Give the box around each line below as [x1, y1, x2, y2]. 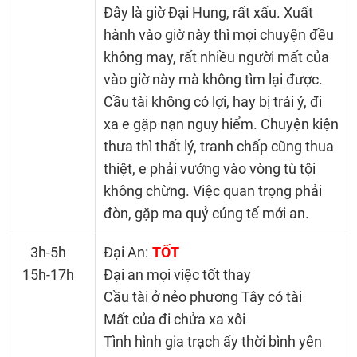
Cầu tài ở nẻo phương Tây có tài [103, 288, 302, 305]
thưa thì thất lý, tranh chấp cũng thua [103, 138, 334, 155]
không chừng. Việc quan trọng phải [103, 182, 322, 199]
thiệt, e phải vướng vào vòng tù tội [103, 160, 316, 177]
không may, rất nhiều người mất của [103, 49, 329, 65]
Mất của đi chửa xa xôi [103, 311, 245, 328]
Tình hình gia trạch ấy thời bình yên [103, 333, 322, 350]
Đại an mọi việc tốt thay [103, 266, 251, 283]
